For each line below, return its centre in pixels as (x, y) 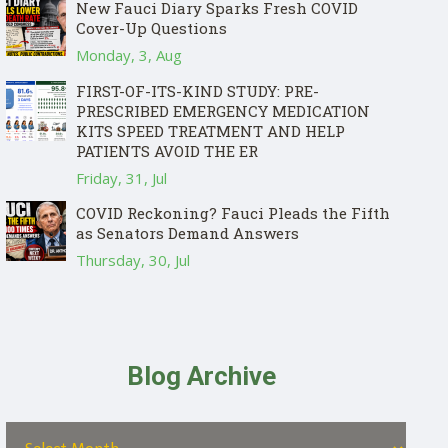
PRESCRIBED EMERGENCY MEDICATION (223, 111)
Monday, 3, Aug (129, 55)
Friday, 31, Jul (121, 178)
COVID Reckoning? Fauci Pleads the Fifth (233, 213)
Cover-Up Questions (151, 28)
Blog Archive (201, 376)
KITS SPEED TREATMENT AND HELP (210, 131)
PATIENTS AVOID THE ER (167, 151)
